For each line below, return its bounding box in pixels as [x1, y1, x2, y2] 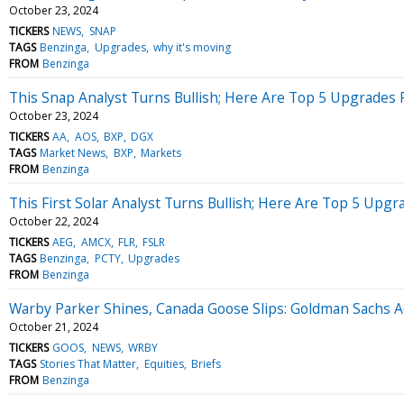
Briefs [190, 355, 221, 372]
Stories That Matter [40, 355, 137, 372]
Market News [40, 144, 106, 161]
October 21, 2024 [9, 318, 98, 335]
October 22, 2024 [9, 213, 98, 229]
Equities [143, 355, 184, 372]
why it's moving [152, 39, 231, 55]
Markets [140, 144, 181, 161]
